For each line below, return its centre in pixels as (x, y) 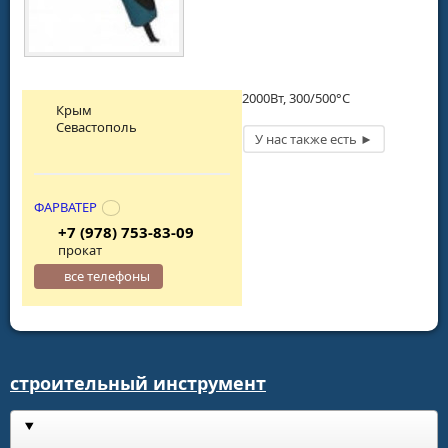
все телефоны (107, 275)
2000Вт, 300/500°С (296, 98)
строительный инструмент (138, 382)
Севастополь (97, 127)
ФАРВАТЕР (65, 206)
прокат (79, 249)
